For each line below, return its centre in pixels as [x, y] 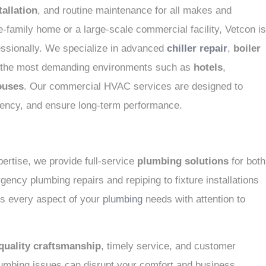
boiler [247, 48]
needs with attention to [194, 199]
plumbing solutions [183, 161]
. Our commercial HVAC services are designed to [133, 86]
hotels [208, 67]
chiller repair [197, 48]
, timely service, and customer [168, 246]
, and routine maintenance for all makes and [134, 10]
